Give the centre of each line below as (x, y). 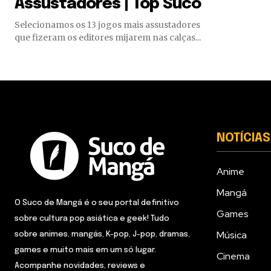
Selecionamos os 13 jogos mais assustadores (107, 24)
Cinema (233, 256)
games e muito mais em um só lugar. (85, 250)
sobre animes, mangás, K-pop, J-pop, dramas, (102, 234)
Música (232, 235)
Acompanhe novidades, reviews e (80, 266)
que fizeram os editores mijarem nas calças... (108, 37)
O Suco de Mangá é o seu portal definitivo (97, 203)
